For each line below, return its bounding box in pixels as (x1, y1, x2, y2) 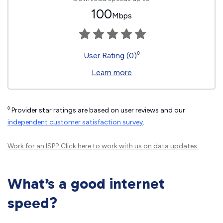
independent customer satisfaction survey (7, 118, 143, 126)
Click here (61, 142, 91, 150)
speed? (7, 194, 57, 212)
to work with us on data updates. (91, 142, 199, 150)
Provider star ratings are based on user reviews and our (10, 106, 185, 114)
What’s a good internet (7, 175, 165, 193)
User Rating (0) (83, 51, 137, 60)
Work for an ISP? (7, 142, 61, 150)
